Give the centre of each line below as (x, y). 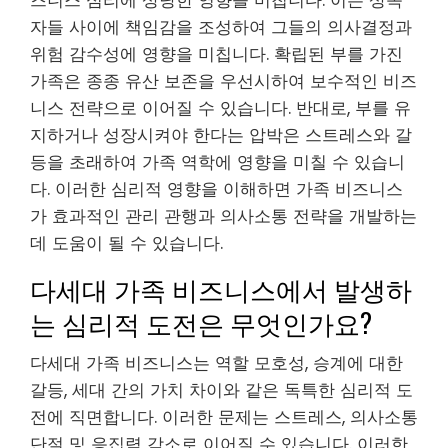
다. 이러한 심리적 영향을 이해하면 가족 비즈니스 (216, 189)
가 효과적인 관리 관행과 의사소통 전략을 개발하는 (223, 216)
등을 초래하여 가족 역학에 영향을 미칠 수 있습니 (217, 162)
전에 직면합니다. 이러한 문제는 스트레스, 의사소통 (224, 417)
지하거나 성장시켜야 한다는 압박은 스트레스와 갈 (221, 135)
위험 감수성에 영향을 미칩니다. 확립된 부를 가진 (216, 54)
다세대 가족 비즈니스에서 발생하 (221, 289)
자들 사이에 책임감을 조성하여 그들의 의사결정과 (221, 27)
